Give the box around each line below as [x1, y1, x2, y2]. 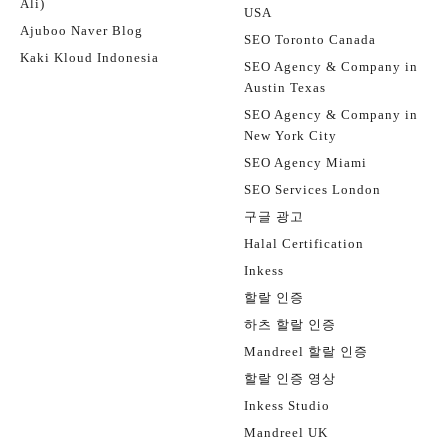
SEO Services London [244, 182, 381, 197]
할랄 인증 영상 [244, 371, 336, 386]
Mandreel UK [244, 425, 328, 440]
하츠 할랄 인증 [244, 317, 336, 332]
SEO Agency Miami [244, 155, 367, 170]
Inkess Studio [244, 398, 330, 413]
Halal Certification [244, 236, 364, 251]
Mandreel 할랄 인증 [244, 344, 368, 359]
